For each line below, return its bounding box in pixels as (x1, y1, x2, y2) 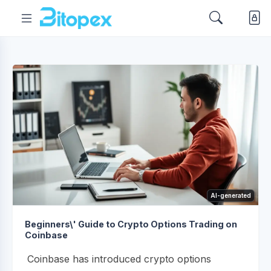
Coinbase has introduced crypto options (27, 252, 211, 265)
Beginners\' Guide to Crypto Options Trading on (25, 218, 237, 229)
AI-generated (211, 191, 251, 199)
